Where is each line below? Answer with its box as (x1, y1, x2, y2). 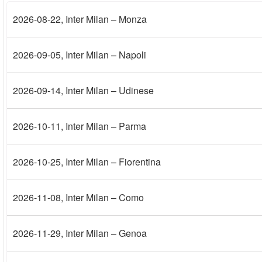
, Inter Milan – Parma (61, 119, 146, 133)
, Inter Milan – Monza (61, 12, 147, 26)
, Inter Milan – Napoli (61, 48, 146, 61)
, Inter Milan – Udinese (61, 84, 154, 97)
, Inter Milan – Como (61, 191, 144, 204)
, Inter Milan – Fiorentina (61, 155, 161, 168)
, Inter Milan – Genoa (61, 226, 147, 240)
